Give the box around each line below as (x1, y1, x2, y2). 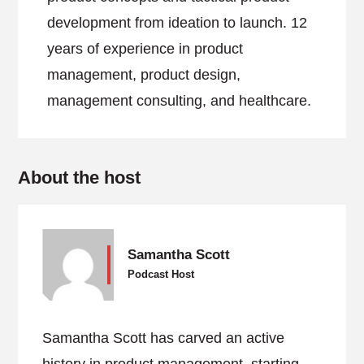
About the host (18, 167, 141, 188)
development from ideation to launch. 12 (47, 15, 308, 31)
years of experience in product (47, 41, 244, 57)
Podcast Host (128, 268, 195, 280)
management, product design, (47, 67, 241, 83)
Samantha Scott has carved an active (42, 330, 285, 346)
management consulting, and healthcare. (47, 93, 312, 109)
